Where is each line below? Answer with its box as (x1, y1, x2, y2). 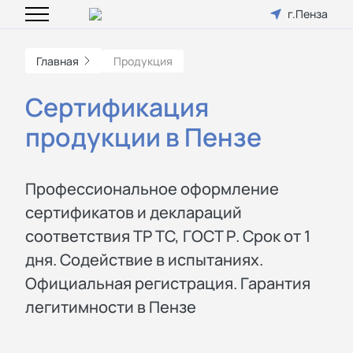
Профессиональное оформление (25, 178, 279, 199)
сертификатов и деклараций (25, 202, 242, 223)
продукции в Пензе (25, 120, 262, 154)
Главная (36, 53, 79, 69)
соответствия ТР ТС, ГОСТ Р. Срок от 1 (25, 225, 310, 247)
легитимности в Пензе (25, 296, 196, 318)
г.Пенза (287, 6, 328, 21)
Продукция (113, 53, 173, 69)
